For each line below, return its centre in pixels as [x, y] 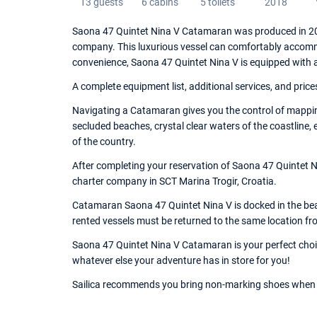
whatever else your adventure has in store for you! [181, 260]
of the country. [104, 142]
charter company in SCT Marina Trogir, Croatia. [174, 181]
